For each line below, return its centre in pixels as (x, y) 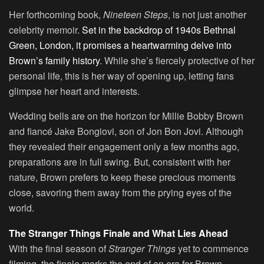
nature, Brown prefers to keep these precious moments (122, 177)
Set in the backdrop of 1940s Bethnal (159, 29)
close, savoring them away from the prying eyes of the (120, 192)
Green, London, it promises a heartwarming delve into (120, 45)
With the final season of (59, 248)
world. (22, 207)
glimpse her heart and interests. (74, 91)
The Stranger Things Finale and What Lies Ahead (118, 233)
